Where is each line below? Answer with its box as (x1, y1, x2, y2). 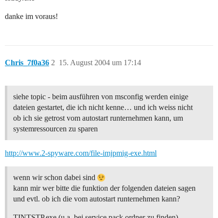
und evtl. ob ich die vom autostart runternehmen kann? (13, 195, 180, 203)
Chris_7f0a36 (5, 58, 49, 67)
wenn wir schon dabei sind (13, 173, 97, 182)
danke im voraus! (5, 12, 58, 21)
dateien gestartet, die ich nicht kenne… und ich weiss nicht (13, 103, 193, 112)
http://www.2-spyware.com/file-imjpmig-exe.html (5, 149, 157, 158)
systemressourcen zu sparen (13, 125, 98, 133)
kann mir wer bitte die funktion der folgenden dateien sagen (13, 184, 196, 193)
